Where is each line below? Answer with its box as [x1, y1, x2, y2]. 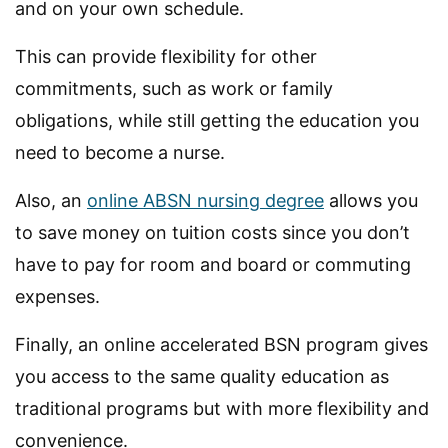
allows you [324, 189, 418, 211]
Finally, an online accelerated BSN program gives [15, 333, 428, 355]
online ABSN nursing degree [87, 189, 324, 211]
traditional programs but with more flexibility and [15, 397, 429, 419]
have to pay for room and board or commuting [15, 253, 411, 275]
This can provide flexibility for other [15, 45, 317, 67]
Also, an [15, 189, 87, 211]
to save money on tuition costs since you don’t [15, 221, 410, 243]
